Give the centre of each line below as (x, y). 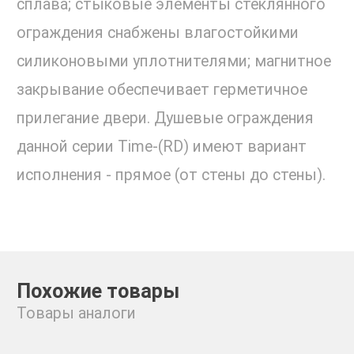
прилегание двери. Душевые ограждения (165, 119)
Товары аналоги (76, 314)
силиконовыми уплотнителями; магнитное (174, 62)
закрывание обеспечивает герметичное (162, 90)
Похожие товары (98, 291)
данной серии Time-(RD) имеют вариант (162, 147)
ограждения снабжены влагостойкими (158, 33)
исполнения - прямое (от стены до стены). (171, 175)
